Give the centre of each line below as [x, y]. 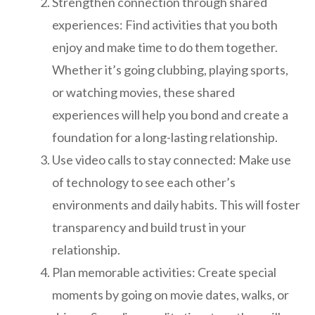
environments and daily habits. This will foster [176, 204]
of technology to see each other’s [144, 182]
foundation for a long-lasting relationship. [165, 137]
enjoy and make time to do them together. [165, 47]
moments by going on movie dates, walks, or [171, 294]
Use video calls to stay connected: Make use [172, 159]
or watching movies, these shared [143, 92]
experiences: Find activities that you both [165, 24]
